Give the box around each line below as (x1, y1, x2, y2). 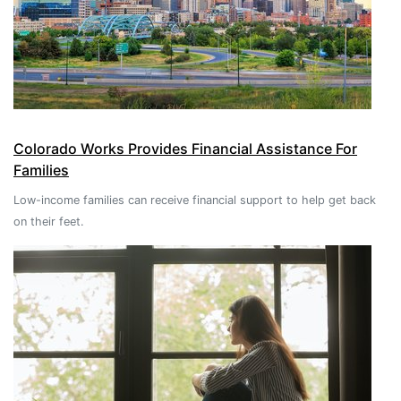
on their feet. (13, 215, 84, 229)
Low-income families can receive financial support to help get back (13, 193, 376, 208)
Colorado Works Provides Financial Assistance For (13, 140, 357, 158)
